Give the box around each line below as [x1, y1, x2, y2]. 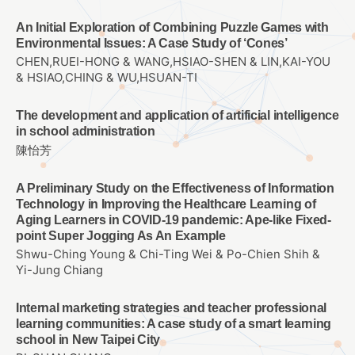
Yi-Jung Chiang [16, 262, 103, 277]
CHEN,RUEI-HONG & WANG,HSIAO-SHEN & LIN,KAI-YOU [16, 55, 330, 70]
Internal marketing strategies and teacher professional [16, 300, 326, 315]
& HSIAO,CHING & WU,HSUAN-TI [16, 71, 197, 86]
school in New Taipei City [16, 332, 161, 346]
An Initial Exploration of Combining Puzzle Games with [16, 21, 329, 35]
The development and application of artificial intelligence [16, 109, 339, 123]
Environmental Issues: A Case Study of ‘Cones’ [16, 36, 288, 51]
